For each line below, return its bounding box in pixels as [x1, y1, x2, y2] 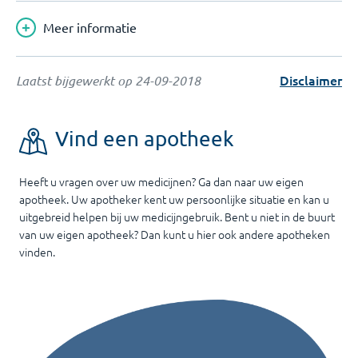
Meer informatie [43, 19, 137, 35]
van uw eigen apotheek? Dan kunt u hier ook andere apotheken [19, 226, 330, 242]
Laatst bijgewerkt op [16, 72, 135, 89]
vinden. [19, 244, 55, 260]
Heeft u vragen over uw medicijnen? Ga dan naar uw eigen [19, 173, 304, 189]
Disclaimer [280, 71, 342, 89]
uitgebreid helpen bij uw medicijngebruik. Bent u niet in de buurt [19, 209, 335, 225]
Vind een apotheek [55, 126, 234, 151]
